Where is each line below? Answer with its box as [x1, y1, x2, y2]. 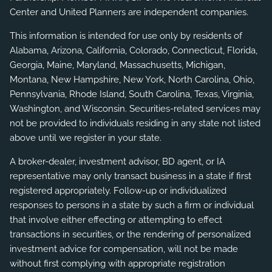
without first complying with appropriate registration [10, 258, 226, 270]
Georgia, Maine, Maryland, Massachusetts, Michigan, [10, 59, 226, 71]
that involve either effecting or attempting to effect [10, 214, 223, 226]
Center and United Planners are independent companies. [10, 7, 249, 18]
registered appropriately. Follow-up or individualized [10, 185, 227, 197]
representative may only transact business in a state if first [10, 171, 252, 182]
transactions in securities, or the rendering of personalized [10, 229, 251, 240]
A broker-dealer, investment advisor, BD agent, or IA [10, 156, 226, 168]
